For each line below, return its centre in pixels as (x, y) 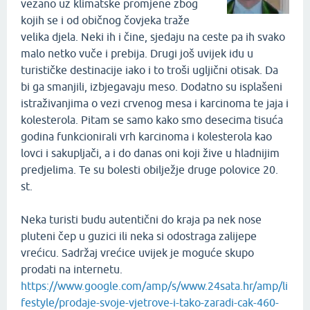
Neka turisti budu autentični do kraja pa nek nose (141, 219)
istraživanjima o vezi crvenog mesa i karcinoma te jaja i (155, 103)
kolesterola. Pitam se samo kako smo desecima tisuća (152, 119)
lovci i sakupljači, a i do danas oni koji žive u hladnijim (150, 153)
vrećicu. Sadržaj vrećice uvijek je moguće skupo (137, 252)
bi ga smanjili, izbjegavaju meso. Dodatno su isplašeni (152, 86)
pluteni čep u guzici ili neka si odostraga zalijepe (139, 236)
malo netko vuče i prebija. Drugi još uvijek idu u (137, 53)
